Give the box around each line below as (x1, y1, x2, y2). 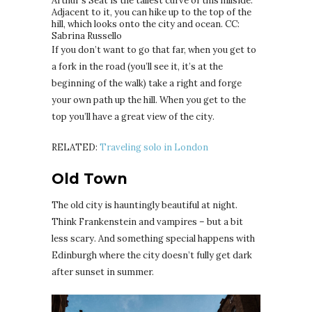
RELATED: (52, 141, 97, 153)
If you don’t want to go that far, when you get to (52, 43, 256, 56)
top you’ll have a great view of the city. (52, 110, 214, 123)
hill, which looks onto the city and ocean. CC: (52, 17, 240, 30)
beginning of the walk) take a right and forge (52, 77, 242, 89)
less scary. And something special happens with (52, 232, 255, 244)
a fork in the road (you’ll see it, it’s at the (52, 60, 223, 72)
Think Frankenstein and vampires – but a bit (52, 215, 243, 228)
